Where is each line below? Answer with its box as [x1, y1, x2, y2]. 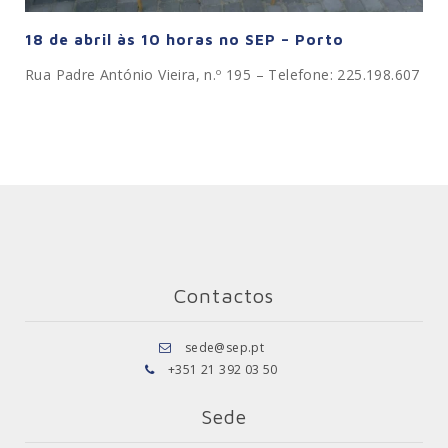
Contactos [174, 284, 274, 308]
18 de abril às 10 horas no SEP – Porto [25, 31, 344, 49]
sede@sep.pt [184, 339, 265, 357]
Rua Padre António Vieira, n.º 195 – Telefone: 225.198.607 [25, 65, 420, 85]
